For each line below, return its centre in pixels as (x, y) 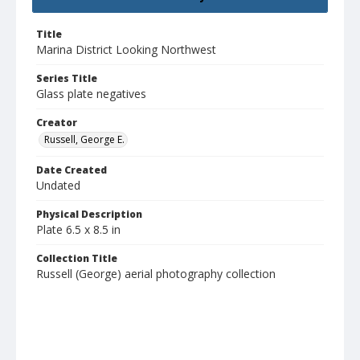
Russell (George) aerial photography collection (156, 274)
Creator (57, 123)
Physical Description (89, 215)
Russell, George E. (84, 140)
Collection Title (77, 259)
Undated (58, 186)
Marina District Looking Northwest (126, 50)
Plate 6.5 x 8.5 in (78, 230)
